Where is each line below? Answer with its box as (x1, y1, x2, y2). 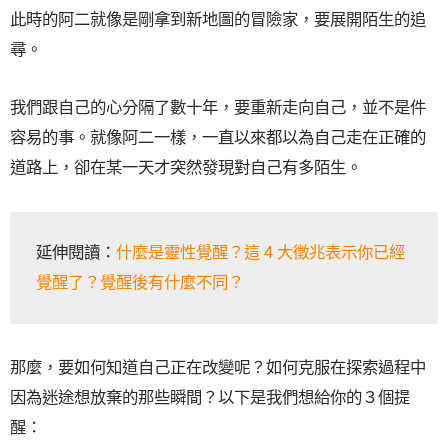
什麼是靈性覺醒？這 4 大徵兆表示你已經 (116, 243, 406, 263)
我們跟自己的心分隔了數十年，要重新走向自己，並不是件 (10, 98, 426, 118)
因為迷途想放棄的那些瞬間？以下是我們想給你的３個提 (10, 388, 410, 408)
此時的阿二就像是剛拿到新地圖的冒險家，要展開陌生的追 (10, 9, 426, 29)
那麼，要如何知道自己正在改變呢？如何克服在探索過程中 (10, 358, 426, 378)
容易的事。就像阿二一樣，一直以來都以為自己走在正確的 (10, 128, 426, 148)
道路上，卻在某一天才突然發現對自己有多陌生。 (10, 158, 362, 178)
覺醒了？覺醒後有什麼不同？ (36, 273, 245, 293)
